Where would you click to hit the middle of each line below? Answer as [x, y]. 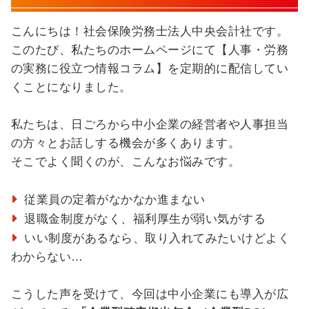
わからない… [47, 257]
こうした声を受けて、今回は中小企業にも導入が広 [150, 294]
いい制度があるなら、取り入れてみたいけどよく [157, 238]
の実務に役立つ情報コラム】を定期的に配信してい [150, 68]
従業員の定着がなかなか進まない [115, 199]
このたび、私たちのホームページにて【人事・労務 [150, 50]
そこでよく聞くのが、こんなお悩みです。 [126, 161]
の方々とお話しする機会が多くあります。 [126, 143]
